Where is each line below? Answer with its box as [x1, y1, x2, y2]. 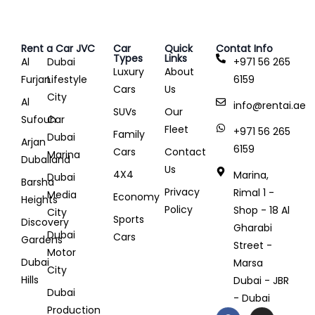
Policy [165, 202, 193, 217]
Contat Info [215, 41, 273, 56]
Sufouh [21, 112, 56, 127]
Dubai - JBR [233, 274, 290, 288]
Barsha [21, 175, 54, 190]
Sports [113, 212, 145, 227]
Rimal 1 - [233, 186, 275, 200]
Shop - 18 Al [233, 203, 290, 218]
